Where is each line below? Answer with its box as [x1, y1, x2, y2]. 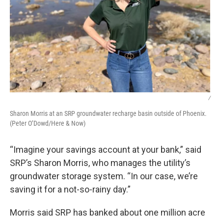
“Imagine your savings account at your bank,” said [10, 144, 201, 155]
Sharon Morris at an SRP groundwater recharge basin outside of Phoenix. [10, 110, 207, 117]
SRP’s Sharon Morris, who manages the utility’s [10, 158, 191, 168]
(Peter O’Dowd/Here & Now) [10, 119, 85, 127]
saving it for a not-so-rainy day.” [10, 184, 131, 194]
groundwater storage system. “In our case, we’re [10, 171, 198, 181]
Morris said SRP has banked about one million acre [10, 207, 205, 218]
